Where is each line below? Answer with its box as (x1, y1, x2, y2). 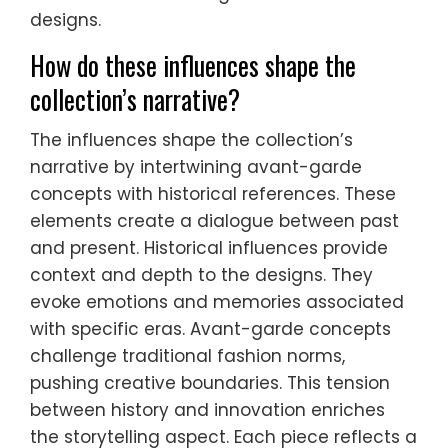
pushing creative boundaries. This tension (30, 370, 390, 395)
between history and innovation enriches (30, 397, 385, 422)
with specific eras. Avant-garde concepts (30, 316, 391, 341)
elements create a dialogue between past (30, 208, 399, 233)
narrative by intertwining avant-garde (30, 154, 362, 179)
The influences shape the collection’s (30, 127, 353, 152)
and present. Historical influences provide (30, 235, 388, 260)
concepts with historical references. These (30, 181, 396, 206)
